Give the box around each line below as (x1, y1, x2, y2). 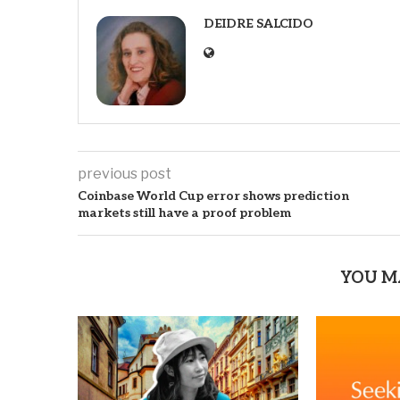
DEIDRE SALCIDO (204, 15, 313, 31)
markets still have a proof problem (78, 204, 291, 221)
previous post (78, 164, 171, 182)
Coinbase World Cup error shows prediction (78, 187, 349, 204)
